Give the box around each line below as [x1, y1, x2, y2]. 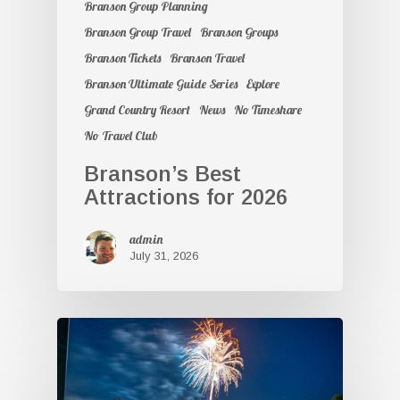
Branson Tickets [84, 49, 161, 66]
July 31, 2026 [129, 248, 198, 262]
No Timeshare [234, 101, 302, 118]
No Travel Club [84, 127, 157, 144]
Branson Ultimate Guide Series [84, 75, 237, 92]
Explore [246, 75, 279, 92]
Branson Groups [200, 23, 278, 40]
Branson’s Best [84, 161, 241, 186]
